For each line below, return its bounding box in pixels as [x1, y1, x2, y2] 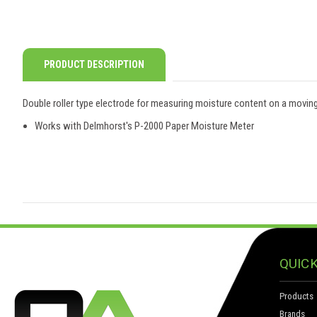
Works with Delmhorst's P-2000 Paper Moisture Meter [35, 120, 255, 133]
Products [279, 291, 313, 302]
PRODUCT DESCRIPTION [44, 59, 144, 71]
